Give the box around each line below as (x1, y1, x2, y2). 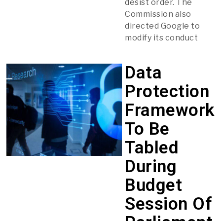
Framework (125, 100, 215, 120)
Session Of (125, 193, 213, 214)
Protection (125, 81, 210, 102)
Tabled (125, 137, 179, 158)
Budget (125, 175, 183, 195)
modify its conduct (125, 33, 198, 42)
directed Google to (125, 21, 200, 31)
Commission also (125, 9, 191, 19)
